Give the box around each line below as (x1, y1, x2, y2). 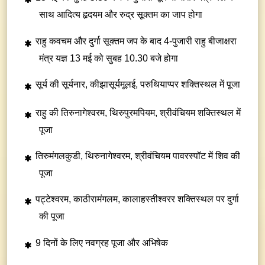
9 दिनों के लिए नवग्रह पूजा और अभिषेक (35, 237, 168, 248)
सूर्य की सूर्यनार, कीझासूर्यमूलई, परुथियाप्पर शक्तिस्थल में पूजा (35, 79, 240, 89)
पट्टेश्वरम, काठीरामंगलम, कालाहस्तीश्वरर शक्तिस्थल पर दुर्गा (35, 194, 239, 205)
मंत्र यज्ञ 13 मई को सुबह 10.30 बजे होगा (39, 53, 178, 63)
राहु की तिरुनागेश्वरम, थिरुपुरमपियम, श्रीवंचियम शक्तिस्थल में (35, 108, 241, 118)
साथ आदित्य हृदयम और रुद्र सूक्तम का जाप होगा (39, 9, 202, 20)
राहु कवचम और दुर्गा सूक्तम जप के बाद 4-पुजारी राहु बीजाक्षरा (35, 35, 237, 46)
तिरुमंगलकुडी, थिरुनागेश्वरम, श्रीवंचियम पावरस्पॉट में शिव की (35, 151, 240, 161)
